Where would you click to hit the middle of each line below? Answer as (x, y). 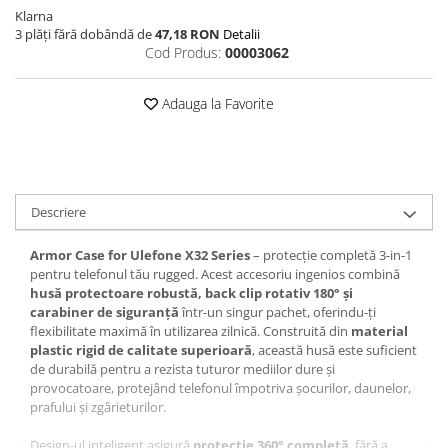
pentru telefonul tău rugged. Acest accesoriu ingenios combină (215, 273)
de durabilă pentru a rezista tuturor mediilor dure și (182, 368)
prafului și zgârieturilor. (98, 406)
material (379, 330)
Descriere (58, 211)
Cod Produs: (182, 52)
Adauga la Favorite (216, 103)
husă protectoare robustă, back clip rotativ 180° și (191, 292)
